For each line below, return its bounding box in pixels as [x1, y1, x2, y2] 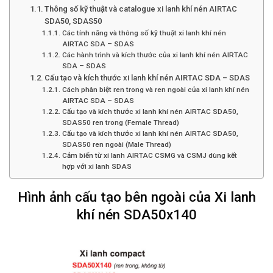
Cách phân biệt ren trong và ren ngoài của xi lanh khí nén [62, 85, 249, 94]
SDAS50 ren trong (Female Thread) [62, 118, 179, 127]
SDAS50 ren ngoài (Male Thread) [62, 140, 171, 149]
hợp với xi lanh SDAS [62, 162, 132, 171]
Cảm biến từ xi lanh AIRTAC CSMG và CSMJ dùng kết [62, 151, 237, 160]
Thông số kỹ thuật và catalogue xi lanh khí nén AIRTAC [44, 4, 238, 14]
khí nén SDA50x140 [76, 206, 197, 222]
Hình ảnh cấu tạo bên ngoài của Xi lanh [17, 188, 256, 205]
